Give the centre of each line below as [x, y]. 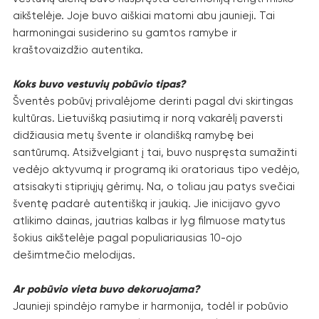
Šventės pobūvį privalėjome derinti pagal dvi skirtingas [153, 101]
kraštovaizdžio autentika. [78, 49]
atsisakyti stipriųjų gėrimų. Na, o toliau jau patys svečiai [154, 186]
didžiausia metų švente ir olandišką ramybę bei [133, 135]
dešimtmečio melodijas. [74, 255]
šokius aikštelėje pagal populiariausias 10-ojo [127, 237]
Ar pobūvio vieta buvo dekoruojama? [106, 289]
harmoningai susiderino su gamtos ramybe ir [125, 32]
